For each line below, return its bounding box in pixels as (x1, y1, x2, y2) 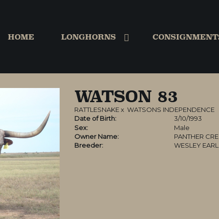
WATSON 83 (74, 87, 178, 106)
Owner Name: (74, 132, 119, 140)
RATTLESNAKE (74, 106, 119, 113)
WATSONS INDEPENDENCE (127, 106, 215, 113)
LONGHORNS (61, 32, 116, 41)
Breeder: (74, 141, 103, 149)
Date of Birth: (74, 114, 116, 122)
